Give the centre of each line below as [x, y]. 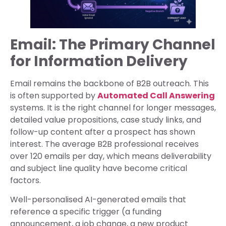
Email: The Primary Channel [113, 45]
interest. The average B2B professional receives [104, 144]
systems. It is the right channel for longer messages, [113, 108]
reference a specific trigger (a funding [86, 212]
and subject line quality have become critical [99, 168]
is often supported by [54, 96]
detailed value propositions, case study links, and [106, 120]
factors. [25, 181]
